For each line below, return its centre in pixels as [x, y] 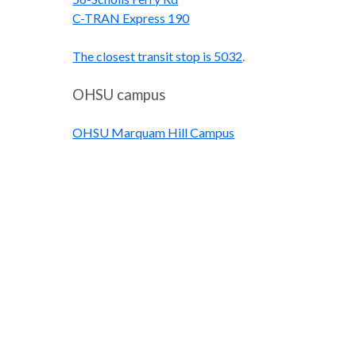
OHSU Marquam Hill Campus [154, 133]
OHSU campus [119, 95]
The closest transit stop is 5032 [158, 56]
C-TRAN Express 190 [131, 18]
